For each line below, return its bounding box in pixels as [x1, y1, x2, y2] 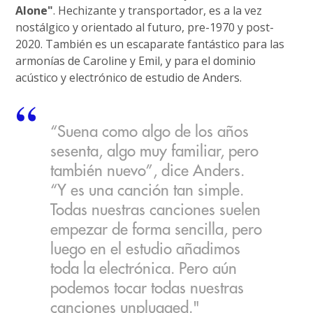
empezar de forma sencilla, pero [50, 221, 263, 238]
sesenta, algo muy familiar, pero [50, 143, 259, 159]
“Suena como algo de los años [50, 124, 249, 140]
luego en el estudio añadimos [50, 241, 241, 257]
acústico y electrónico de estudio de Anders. [15, 69, 242, 85]
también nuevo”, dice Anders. [50, 163, 245, 179]
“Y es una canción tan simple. [50, 182, 245, 198]
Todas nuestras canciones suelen [50, 202, 261, 218]
